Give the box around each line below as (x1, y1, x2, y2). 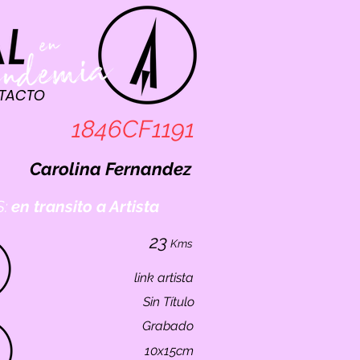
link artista (134, 270, 194, 285)
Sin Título (143, 294, 194, 309)
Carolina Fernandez (30, 158, 191, 179)
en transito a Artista (11, 197, 159, 216)
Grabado (142, 318, 194, 333)
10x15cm (145, 343, 194, 358)
